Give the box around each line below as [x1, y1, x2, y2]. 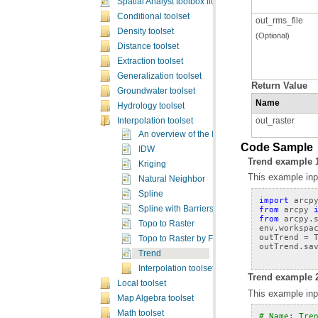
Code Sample [241, 141, 313, 153]
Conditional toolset [117, 12, 190, 21]
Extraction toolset [117, 57, 183, 65]
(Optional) [256, 31, 290, 40]
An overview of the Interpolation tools [138, 130, 280, 138]
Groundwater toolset [117, 87, 195, 95]
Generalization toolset [117, 72, 202, 80]
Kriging [138, 160, 166, 168]
